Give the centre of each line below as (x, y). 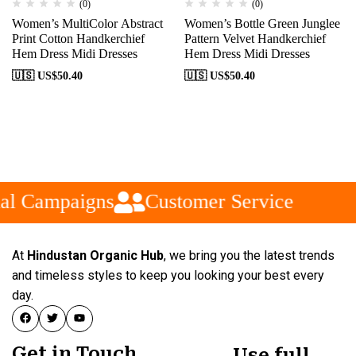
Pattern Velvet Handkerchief (255, 39)
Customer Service (211, 201)
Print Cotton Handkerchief (78, 39)
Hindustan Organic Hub (95, 255)
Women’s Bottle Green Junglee (262, 24)
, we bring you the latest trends (249, 255)
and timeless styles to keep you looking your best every (168, 275)
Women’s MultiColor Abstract (87, 24)
